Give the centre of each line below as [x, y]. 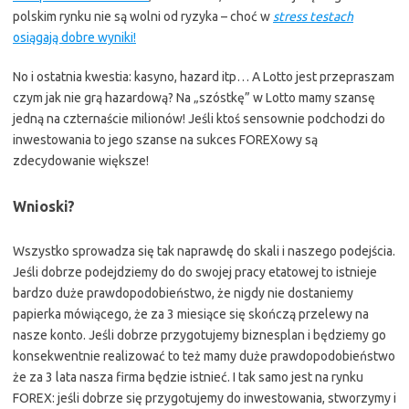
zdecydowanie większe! [81, 161]
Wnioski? [44, 206]
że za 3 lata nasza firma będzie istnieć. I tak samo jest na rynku [188, 377]
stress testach [313, 16]
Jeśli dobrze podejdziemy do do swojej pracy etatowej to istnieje [195, 272]
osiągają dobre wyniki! [74, 37]
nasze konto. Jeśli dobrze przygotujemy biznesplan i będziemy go [199, 335]
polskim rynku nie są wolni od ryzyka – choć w [143, 16]
